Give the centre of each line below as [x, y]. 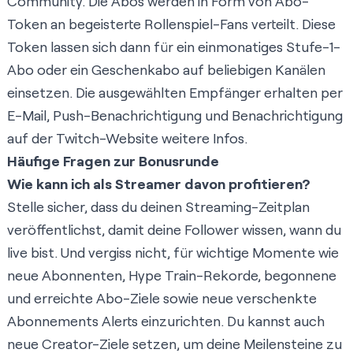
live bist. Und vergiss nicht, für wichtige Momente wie [173, 253]
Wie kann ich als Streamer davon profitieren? [159, 184]
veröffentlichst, [56, 230]
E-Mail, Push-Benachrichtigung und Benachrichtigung [175, 115]
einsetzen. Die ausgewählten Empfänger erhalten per [175, 93]
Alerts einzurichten [161, 321]
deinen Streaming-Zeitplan [225, 207]
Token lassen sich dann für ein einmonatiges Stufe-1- [174, 47]
